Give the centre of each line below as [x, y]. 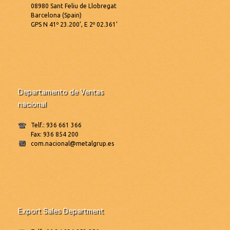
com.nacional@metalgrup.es [72, 144]
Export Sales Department [61, 211]
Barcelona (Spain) [56, 15]
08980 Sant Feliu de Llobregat [74, 6]
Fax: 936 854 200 [55, 135]
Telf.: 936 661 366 [56, 125]
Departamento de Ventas [61, 92]
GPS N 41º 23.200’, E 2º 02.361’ [74, 25]
